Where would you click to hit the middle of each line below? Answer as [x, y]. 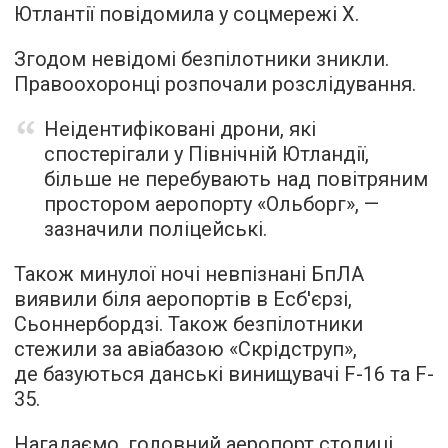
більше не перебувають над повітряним [236, 179]
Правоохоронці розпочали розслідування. [215, 84]
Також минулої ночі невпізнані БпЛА [189, 274]
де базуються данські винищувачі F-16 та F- [224, 374]
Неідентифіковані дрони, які [180, 129]
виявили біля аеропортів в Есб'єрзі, [183, 299]
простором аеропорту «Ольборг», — [211, 204]
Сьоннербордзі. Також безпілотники [188, 324]
